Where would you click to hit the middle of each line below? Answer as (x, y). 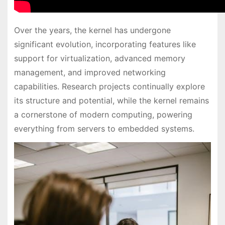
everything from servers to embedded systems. (104, 128)
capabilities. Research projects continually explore (109, 86)
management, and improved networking (90, 72)
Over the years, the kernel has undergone (92, 30)
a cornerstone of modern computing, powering (103, 114)
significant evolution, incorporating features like (105, 44)
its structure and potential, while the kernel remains (111, 100)
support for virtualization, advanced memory (99, 58)
